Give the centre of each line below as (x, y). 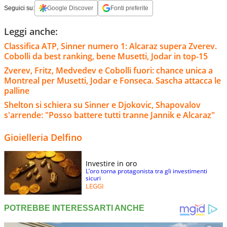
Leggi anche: (31, 31)
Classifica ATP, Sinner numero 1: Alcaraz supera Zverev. (110, 46)
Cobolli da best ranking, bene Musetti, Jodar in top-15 (106, 56)
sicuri (93, 178)
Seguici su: (19, 8)
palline (17, 90)
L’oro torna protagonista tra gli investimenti (146, 171)
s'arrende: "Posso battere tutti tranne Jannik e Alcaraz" (109, 115)
